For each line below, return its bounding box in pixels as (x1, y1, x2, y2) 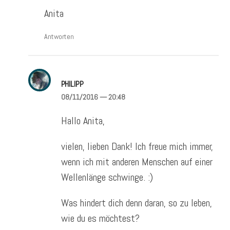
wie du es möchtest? (61, 211, 140, 225)
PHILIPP (61, 78, 84, 89)
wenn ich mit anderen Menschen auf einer (61, 155, 213, 168)
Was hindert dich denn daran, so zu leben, (61, 196, 212, 209)
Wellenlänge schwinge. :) (61, 170, 153, 184)
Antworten (44, 31, 74, 41)
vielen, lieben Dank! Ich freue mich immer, (61, 139, 213, 153)
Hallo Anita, (61, 113, 105, 127)
